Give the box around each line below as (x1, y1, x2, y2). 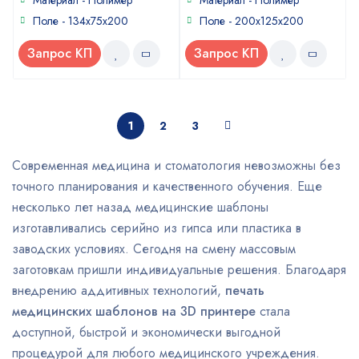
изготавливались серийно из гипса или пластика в (12, 219, 301, 237)
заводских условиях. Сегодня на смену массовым (12, 240, 296, 258)
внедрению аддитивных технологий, (12, 281, 225, 300)
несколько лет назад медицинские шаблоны (12, 198, 268, 216)
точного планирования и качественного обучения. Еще (12, 177, 322, 196)
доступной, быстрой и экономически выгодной (12, 323, 280, 341)
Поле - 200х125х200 (200, 13, 304, 29)
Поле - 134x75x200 (33, 13, 128, 29)
